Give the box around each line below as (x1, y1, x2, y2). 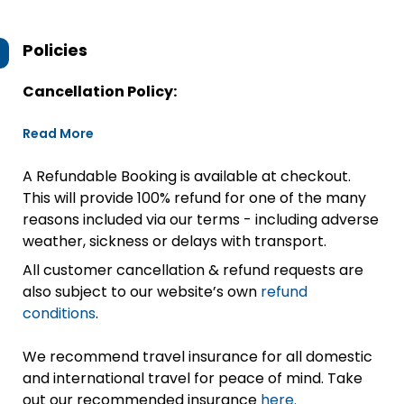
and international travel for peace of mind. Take (23, 368, 363, 389)
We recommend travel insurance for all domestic (23, 346, 372, 367)
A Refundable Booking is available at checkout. (23, 166, 351, 187)
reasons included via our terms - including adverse (23, 209, 379, 230)
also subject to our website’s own (23, 281, 261, 302)
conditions (23, 303, 96, 324)
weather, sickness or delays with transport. (23, 231, 326, 252)
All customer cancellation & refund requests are (23, 260, 363, 280)
